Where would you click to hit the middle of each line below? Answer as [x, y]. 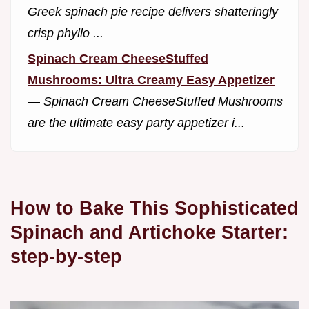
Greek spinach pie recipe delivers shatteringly [153, 11]
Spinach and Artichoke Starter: [149, 232]
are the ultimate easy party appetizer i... [136, 122]
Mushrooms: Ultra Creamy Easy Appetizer [151, 80]
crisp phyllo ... [66, 33]
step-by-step [66, 257]
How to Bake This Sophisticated [154, 208]
